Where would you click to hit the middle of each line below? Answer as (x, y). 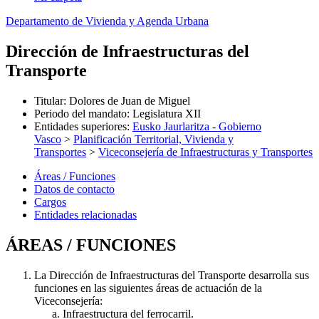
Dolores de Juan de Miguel (130, 100)
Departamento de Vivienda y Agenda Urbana (107, 21)
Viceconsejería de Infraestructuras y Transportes (205, 152)
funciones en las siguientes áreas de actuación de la (148, 288)
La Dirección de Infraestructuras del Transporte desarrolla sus (172, 275)
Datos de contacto (74, 189)
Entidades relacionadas (85, 214)
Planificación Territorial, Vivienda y (153, 139)
